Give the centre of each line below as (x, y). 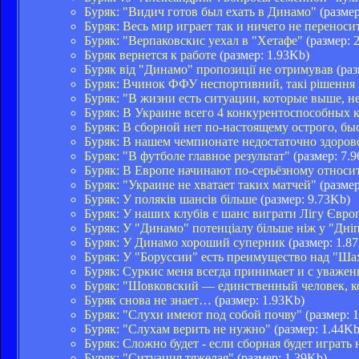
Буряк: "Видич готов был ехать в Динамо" (200, 11)
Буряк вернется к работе (150, 54)
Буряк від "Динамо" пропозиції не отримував (209, 69)
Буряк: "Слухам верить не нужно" (177, 329)
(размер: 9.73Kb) (304, 199)
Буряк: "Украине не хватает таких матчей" (200, 184)
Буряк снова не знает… (148, 300)
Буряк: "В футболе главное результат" (187, 155)
